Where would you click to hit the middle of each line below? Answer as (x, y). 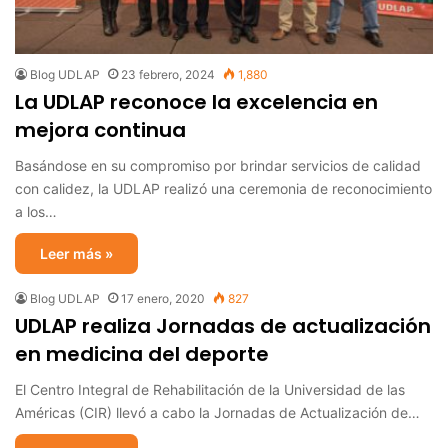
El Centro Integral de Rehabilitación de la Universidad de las (210, 389)
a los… (36, 211)
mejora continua (100, 129)
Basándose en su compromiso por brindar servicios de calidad (218, 165)
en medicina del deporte (142, 353)
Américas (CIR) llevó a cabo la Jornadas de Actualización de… (217, 412)
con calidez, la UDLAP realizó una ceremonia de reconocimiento (223, 188)
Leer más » (76, 253)
